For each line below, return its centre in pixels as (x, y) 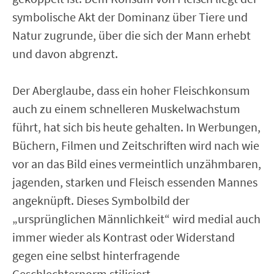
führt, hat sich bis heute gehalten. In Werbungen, (136, 127)
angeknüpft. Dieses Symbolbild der (101, 200)
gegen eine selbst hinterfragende (96, 255)
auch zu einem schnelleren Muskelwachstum (126, 108)
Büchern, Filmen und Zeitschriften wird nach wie (136, 145)
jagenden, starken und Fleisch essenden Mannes (135, 182)
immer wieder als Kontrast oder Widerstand (124, 237)
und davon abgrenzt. (65, 53)
